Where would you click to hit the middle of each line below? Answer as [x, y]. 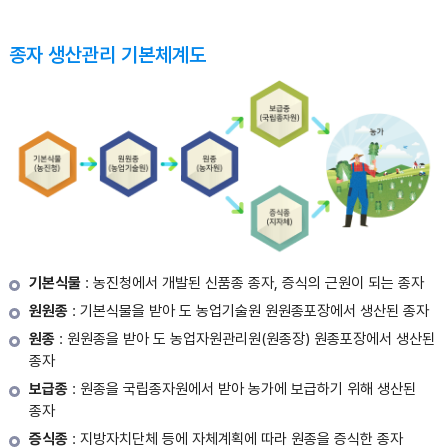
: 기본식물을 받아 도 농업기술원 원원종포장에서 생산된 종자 [248, 310]
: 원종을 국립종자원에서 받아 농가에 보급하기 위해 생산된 [241, 388]
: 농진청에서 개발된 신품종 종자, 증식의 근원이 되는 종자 [252, 282]
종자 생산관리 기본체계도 [107, 55]
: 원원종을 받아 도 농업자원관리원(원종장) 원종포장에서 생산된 [244, 338]
